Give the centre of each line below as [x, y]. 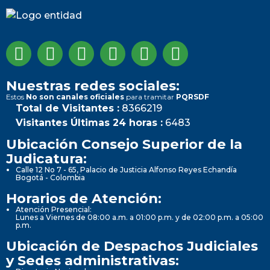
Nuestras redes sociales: [93, 85]
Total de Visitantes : [67, 108]
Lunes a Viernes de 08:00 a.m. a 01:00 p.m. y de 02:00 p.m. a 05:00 [140, 217]
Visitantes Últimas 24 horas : [89, 122]
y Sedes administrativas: [93, 260]
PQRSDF [193, 96]
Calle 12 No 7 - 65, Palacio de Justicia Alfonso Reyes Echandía [126, 169]
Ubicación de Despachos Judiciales [132, 246]
